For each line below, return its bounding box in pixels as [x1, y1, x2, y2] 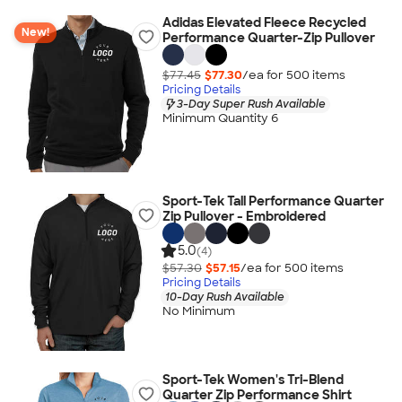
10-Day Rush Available [164, 289, 284, 304]
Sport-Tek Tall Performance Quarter [162, 193, 384, 209]
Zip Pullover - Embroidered [162, 208, 326, 224]
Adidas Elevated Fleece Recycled [162, 14, 366, 31]
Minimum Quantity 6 [162, 110, 278, 127]
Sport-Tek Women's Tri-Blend [162, 371, 344, 388]
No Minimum [162, 303, 235, 319]
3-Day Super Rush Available [176, 96, 326, 111]
